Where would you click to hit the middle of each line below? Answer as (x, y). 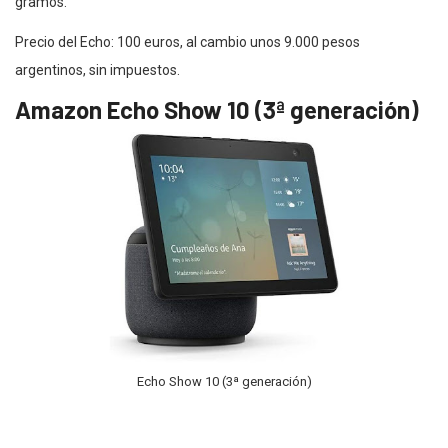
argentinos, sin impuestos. (99, 69)
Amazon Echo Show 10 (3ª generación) (217, 109)
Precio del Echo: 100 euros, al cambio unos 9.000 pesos (187, 41)
